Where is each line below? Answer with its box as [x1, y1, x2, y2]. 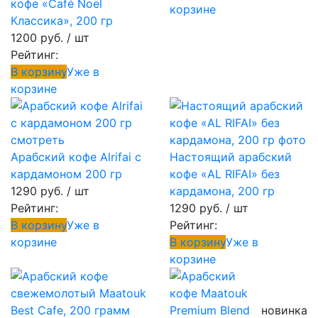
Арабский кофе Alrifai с [11, 150, 141, 164]
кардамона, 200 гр [170, 184, 275, 198]
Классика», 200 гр [11, 13, 113, 28]
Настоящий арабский [170, 150, 292, 164]
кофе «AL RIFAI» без [170, 167, 280, 181]
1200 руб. [11, 31, 63, 45]
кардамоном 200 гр [11, 167, 122, 181]
